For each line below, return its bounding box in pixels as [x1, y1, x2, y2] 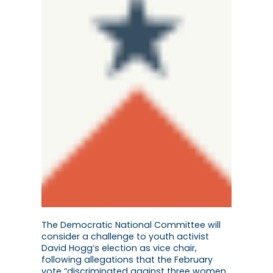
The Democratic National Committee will [41, 219, 221, 232]
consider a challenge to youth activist [41, 230, 209, 243]
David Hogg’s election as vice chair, [41, 242, 197, 255]
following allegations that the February [41, 253, 213, 266]
